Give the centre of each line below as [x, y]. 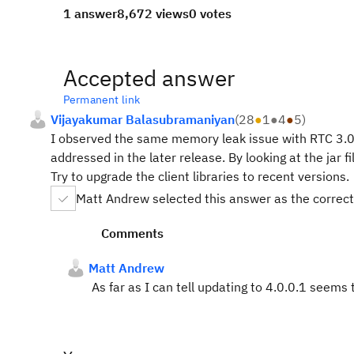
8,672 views [153, 13]
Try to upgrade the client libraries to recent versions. [200, 176]
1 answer [90, 13]
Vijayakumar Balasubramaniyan [143, 119]
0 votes [210, 13]
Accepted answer [149, 78]
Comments [132, 233]
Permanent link [102, 100]
